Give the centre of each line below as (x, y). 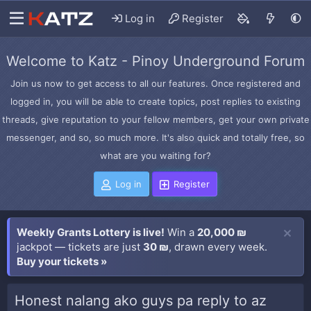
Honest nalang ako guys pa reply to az (141, 301)
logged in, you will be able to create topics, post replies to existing (155, 101)
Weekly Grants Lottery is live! (91, 232)
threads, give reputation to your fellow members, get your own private (155, 119)
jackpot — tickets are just (80, 247)
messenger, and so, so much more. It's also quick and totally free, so (155, 137)
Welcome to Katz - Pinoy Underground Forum (155, 61)
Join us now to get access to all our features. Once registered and (155, 83)
